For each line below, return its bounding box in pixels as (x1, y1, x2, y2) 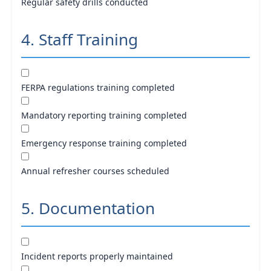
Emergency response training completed (21, 137, 187, 149)
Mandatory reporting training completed (21, 109, 187, 122)
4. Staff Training (21, 28, 138, 51)
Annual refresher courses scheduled (21, 165, 169, 177)
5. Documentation (21, 197, 155, 220)
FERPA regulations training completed (21, 82, 175, 94)
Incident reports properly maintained (21, 250, 173, 263)
